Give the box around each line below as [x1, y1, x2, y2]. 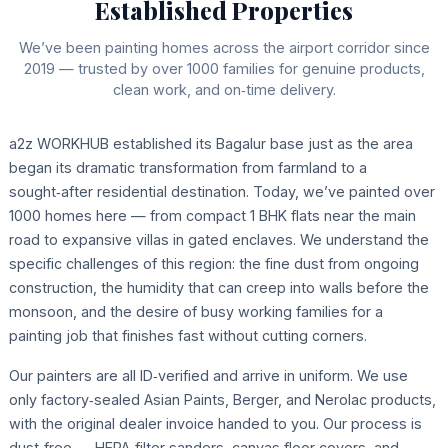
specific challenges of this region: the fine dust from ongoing [8, 254, 419, 272]
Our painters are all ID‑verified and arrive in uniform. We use [8, 366, 408, 384]
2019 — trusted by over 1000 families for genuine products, [23, 59, 425, 77]
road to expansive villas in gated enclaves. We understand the [8, 230, 429, 248]
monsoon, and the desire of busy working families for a [8, 302, 383, 320]
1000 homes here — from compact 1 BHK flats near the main [8, 206, 416, 224]
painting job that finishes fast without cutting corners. [8, 326, 367, 344]
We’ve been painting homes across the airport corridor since [18, 38, 430, 56]
